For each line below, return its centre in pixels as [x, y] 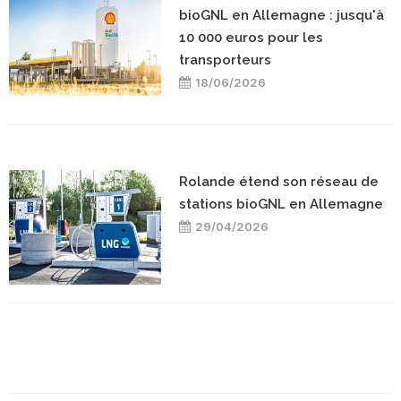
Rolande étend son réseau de [279, 182]
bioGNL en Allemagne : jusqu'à [282, 16]
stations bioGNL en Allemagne [281, 205]
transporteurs [225, 60]
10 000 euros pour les [251, 38]
